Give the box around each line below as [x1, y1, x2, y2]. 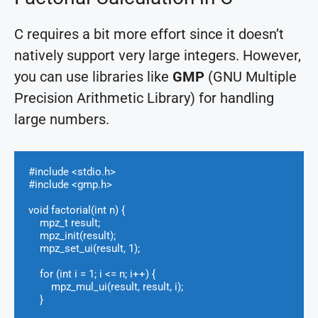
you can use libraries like [14, 67, 172, 85]
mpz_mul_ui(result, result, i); [28, 280, 51, 293]
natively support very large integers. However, [14, 46, 301, 64]
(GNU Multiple [204, 67, 297, 85]
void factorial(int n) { [28, 203, 125, 216]
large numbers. [14, 110, 109, 128]
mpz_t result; [28, 216, 40, 229]
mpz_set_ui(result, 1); [28, 241, 40, 255]
